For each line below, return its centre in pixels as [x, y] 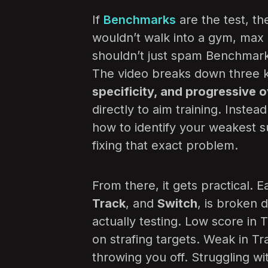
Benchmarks [140, 20]
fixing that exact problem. [165, 146]
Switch [177, 204]
